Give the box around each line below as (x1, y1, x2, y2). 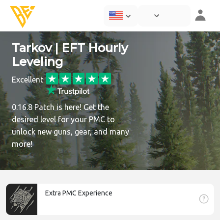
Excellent (12, 75, 43, 84)
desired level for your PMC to (12, 115, 115, 124)
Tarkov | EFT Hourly (12, 41, 128, 55)
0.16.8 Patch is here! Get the (12, 103, 109, 112)
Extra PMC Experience (45, 189, 112, 197)
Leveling (12, 55, 63, 69)
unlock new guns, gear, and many (12, 127, 129, 137)
